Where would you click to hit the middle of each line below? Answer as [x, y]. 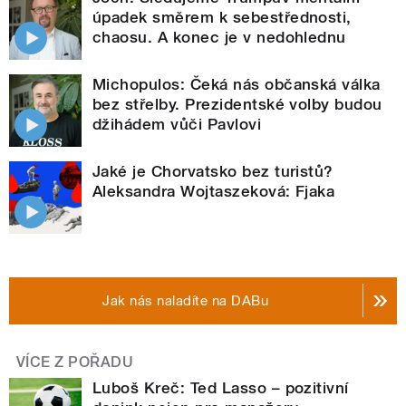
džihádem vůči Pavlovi [177, 124]
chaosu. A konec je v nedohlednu [219, 37]
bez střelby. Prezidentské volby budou [237, 104]
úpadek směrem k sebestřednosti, [222, 17]
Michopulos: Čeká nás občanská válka [237, 84]
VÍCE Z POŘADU [75, 362]
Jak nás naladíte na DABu [186, 300]
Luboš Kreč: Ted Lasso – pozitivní [221, 387]
